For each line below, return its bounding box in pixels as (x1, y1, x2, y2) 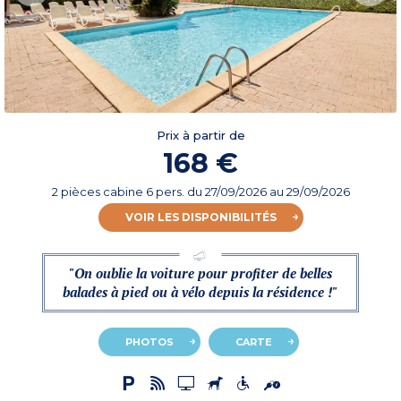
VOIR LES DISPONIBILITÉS (124, 210, 277, 225)
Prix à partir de (156, 128, 245, 143)
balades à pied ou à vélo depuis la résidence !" (63, 283, 338, 302)
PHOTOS (124, 336, 174, 349)
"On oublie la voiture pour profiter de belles (68, 264, 332, 283)
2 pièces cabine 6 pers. (51, 184, 187, 200)
